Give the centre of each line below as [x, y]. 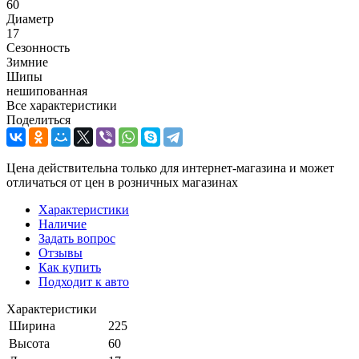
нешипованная [47, 91]
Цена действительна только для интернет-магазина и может [170, 167]
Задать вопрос [77, 238]
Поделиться [38, 119]
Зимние [27, 62]
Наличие [63, 224]
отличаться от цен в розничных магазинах [122, 182]
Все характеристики [62, 105]
